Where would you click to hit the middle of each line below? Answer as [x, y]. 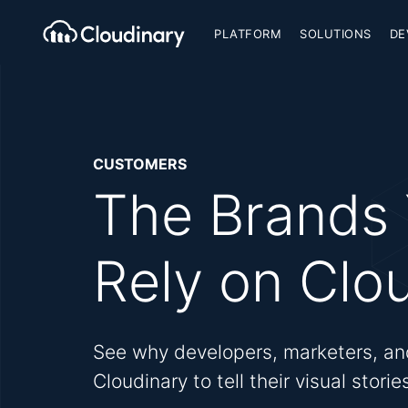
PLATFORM [248, 34]
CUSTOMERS [140, 164]
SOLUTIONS [336, 34]
